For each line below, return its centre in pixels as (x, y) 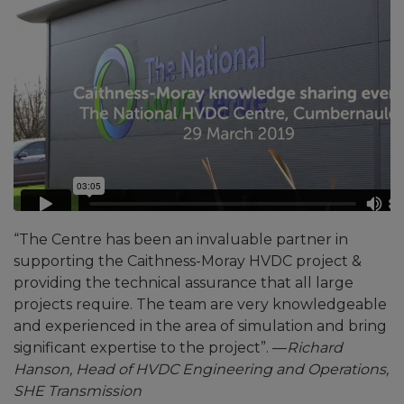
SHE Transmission (78, 391)
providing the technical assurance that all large (184, 283)
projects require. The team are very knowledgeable (200, 305)
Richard (315, 348)
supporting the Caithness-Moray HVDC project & (188, 262)
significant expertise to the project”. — (150, 348)
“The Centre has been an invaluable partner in (181, 240)
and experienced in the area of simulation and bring (200, 326)
